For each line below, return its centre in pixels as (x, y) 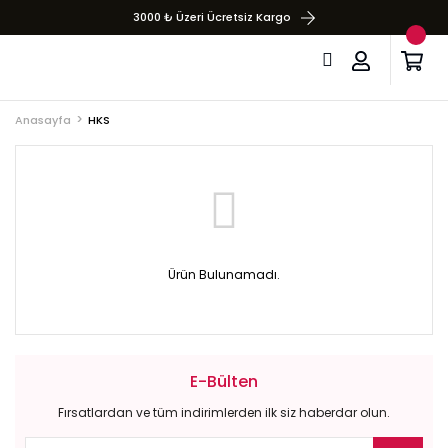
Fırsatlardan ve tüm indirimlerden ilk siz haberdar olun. (224, 412)
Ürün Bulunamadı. (224, 274)
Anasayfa (43, 120)
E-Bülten (224, 381)
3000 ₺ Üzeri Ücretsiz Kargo (212, 17)
